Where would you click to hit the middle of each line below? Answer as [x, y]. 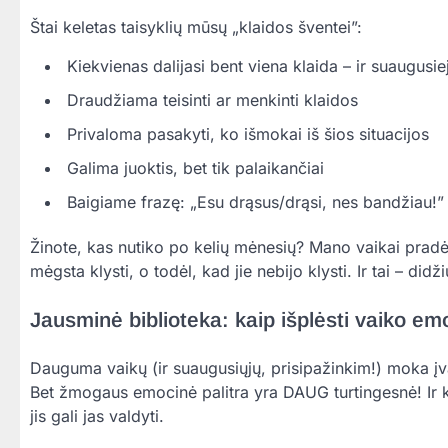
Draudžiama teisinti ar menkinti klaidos [212, 100]
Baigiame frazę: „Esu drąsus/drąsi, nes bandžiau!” [255, 202]
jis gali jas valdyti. [97, 415]
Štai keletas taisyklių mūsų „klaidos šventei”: [196, 27]
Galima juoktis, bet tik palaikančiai [195, 168]
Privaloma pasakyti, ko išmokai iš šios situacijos [248, 134]
